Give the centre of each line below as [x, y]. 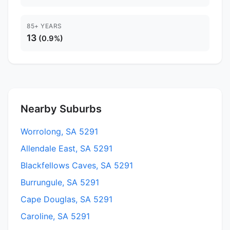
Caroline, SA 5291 [55, 216]
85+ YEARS [44, 26]
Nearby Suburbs [61, 109]
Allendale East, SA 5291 [66, 148]
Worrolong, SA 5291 [59, 131]
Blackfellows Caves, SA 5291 [77, 165]
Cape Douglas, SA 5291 [66, 199]
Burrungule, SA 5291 [60, 182]
